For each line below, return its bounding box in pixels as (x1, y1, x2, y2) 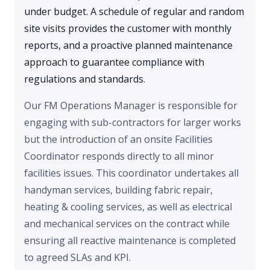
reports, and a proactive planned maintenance (24, 39, 233, 52)
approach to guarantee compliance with (24, 55, 204, 69)
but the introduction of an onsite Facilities (24, 133, 213, 146)
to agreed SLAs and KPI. (24, 251, 131, 265)
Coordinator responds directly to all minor (24, 149, 214, 163)
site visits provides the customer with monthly (24, 22, 231, 36)
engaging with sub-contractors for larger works (24, 116, 241, 130)
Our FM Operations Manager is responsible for (24, 99, 237, 113)
